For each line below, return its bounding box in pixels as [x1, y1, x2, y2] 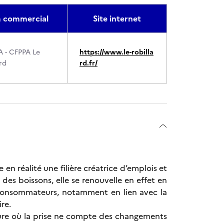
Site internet [93, 12, 141, 24]
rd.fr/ [79, 58, 97, 68]
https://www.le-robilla [79, 47, 153, 57]
